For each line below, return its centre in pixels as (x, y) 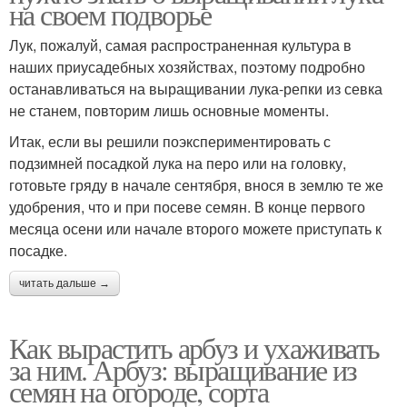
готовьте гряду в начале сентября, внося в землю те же (196, 185)
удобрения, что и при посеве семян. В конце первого (187, 207)
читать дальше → (65, 283)
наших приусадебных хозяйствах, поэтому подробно (187, 67)
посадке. (38, 250)
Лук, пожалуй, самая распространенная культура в (180, 45)
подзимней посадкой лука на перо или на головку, (178, 163)
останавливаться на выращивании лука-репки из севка (196, 89)
